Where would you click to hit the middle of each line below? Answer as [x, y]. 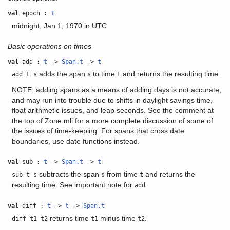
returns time [69, 218]
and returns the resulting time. [170, 74]
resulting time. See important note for [73, 185]
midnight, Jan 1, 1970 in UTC [59, 26]
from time [122, 174]
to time [104, 74]
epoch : [35, 13]
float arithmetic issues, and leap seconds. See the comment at [112, 110]
